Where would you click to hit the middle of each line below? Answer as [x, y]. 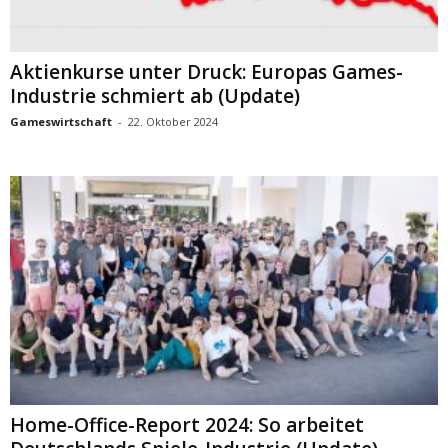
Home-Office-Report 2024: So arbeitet [187, 424]
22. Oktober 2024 [173, 122]
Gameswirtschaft [61, 122]
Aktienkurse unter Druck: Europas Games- [206, 72]
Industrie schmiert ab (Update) [155, 96]
